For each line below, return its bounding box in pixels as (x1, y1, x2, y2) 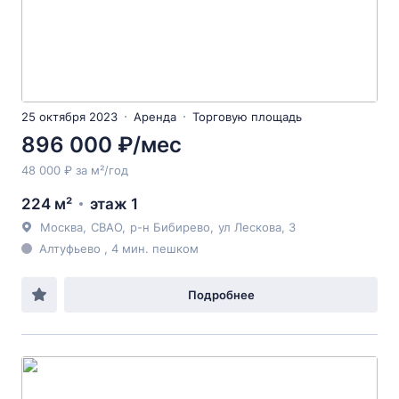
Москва (40, 220, 83, 234)
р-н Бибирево (130, 220, 210, 234)
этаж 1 (90, 195, 138, 213)
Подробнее (187, 288, 255, 302)
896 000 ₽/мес (21, 132, 182, 158)
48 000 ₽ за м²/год (21, 163, 128, 177)
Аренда (134, 110, 176, 124)
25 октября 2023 (21, 110, 118, 124)
